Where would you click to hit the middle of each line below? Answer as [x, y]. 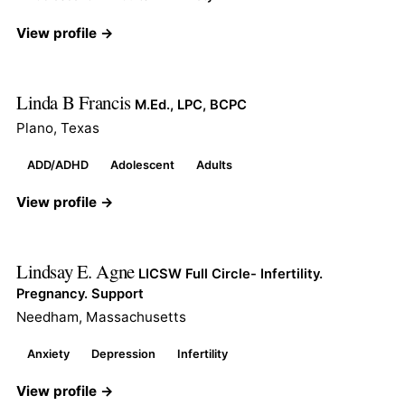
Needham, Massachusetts [101, 316]
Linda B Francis [76, 102]
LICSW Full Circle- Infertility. [231, 273]
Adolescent [142, 165]
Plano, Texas [58, 127]
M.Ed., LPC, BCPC [191, 104]
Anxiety [48, 353]
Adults [214, 165]
